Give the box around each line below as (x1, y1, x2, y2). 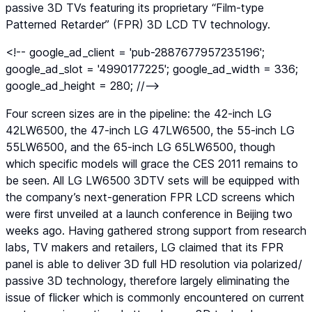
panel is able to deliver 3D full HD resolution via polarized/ (6, 257, 302, 271)
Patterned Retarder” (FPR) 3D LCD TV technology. (6, 17, 270, 31)
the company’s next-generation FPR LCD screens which (6, 190, 295, 204)
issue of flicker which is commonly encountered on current (6, 290, 304, 304)
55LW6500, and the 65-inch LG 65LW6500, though (6, 140, 275, 154)
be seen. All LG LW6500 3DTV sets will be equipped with (6, 173, 299, 187)
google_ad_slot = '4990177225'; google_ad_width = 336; (6, 62, 298, 76)
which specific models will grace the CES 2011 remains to (6, 157, 298, 171)
